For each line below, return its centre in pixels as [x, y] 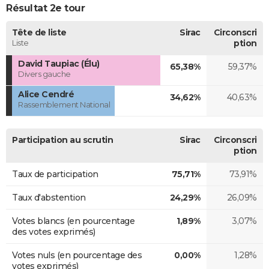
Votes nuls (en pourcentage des [77, 255]
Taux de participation [55, 174]
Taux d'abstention [49, 197]
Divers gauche [44, 74]
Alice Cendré [46, 94]
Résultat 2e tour [45, 8]
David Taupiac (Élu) [59, 63]
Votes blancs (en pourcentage [73, 221]
